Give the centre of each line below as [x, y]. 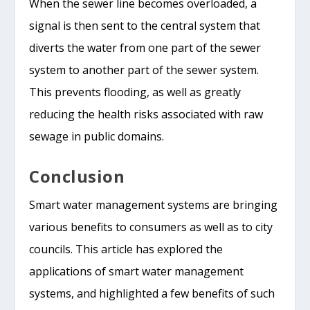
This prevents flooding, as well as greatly [135, 92]
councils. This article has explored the [126, 249]
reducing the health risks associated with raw [146, 115]
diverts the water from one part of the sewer [145, 48]
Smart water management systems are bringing [154, 204]
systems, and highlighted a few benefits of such [152, 293]
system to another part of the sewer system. [144, 70]
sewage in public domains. [97, 137]
